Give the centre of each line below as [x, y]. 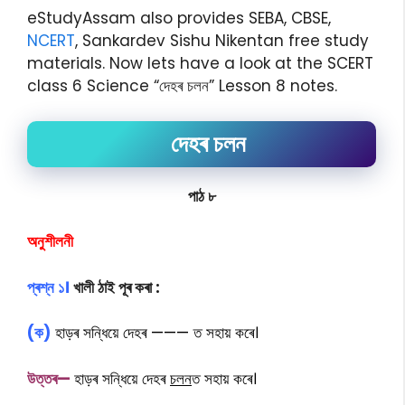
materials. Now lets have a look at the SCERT [200, 63]
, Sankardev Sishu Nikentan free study [222, 41]
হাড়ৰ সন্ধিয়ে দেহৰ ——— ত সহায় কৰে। [157, 333]
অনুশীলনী [50, 241]
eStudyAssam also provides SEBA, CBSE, [179, 18]
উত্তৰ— [51, 378]
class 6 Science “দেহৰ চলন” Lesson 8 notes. [182, 86]
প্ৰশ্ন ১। [48, 287]
